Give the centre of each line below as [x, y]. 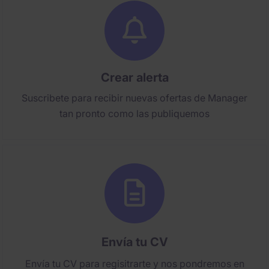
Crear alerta [134, 77]
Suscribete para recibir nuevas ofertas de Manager [134, 98]
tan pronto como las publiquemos [134, 113]
